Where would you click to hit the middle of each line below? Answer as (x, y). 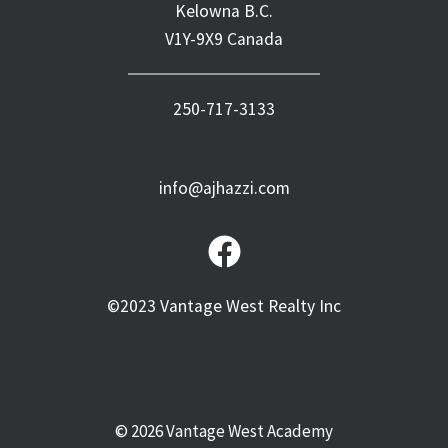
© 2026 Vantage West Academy (224, 431)
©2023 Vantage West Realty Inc (224, 306)
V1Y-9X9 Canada (224, 39)
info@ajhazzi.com (224, 187)
